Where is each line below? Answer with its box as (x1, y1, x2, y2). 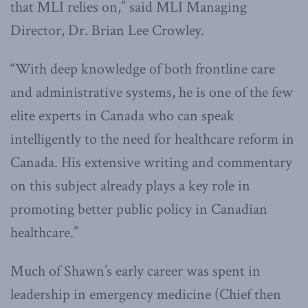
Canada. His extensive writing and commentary (10, 152, 292, 173)
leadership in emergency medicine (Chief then (10, 284, 281, 305)
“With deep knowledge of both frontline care (10, 58, 275, 79)
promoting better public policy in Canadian (10, 199, 267, 219)
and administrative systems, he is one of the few (10, 82, 293, 102)
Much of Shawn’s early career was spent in (10, 261, 261, 281)
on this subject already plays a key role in (10, 175, 250, 196)
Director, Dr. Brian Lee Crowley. (10, 20, 204, 41)
